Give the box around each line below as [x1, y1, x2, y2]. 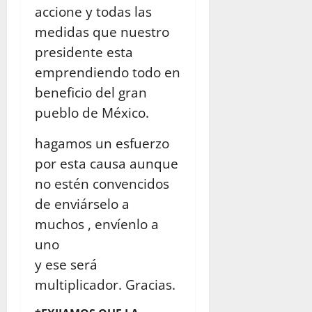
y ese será [35, 255, 97, 273]
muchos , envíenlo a [35, 214, 159, 233]
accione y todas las [35, 2, 152, 20]
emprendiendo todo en [35, 63, 180, 81]
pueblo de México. [35, 103, 149, 121]
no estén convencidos [35, 174, 169, 192]
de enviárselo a [35, 194, 130, 212]
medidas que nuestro [35, 22, 169, 40]
